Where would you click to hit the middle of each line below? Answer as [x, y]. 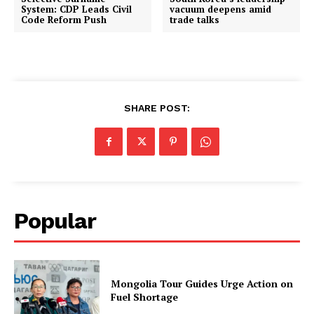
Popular [55, 221]
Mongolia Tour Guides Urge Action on [202, 283]
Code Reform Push [64, 20]
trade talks [195, 20]
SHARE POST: [157, 108]
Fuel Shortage [145, 296]
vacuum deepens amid [221, 9]
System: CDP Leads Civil [76, 9]
